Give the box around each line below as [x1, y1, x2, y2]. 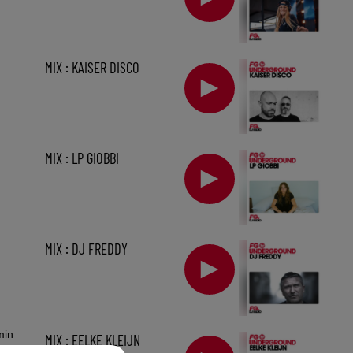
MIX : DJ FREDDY [44, 240, 128, 258]
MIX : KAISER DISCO [44, 58, 139, 76]
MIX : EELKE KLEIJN [44, 330, 140, 349]
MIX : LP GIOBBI [44, 149, 119, 168]
